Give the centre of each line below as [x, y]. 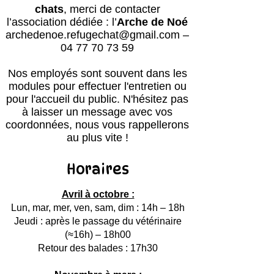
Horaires [98, 169]
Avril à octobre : [98, 194]
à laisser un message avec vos [97, 112]
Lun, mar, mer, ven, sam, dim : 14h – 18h [98, 208]
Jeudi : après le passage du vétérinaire [98, 221]
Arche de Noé [152, 22]
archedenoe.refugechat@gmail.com [93, 35]
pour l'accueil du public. [63, 99]
